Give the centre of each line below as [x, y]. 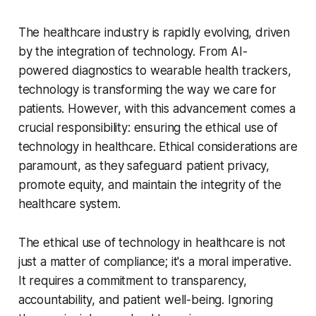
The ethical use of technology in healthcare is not [152, 243]
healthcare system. [69, 204]
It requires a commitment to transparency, [132, 281]
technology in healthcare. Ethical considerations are [158, 147]
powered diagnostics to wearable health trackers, [154, 71]
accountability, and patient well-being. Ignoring [145, 300]
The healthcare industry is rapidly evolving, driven [154, 33]
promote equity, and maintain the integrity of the [150, 185]
